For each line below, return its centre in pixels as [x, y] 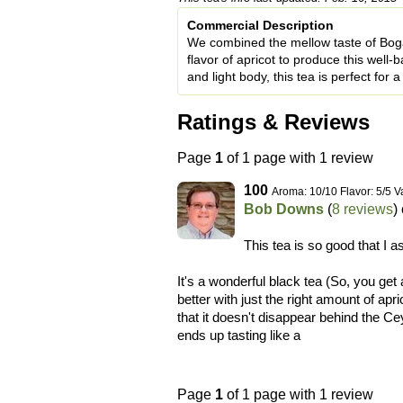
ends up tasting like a [239, 335]
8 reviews [363, 209]
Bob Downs [284, 209]
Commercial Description [260, 26]
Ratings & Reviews [273, 122]
